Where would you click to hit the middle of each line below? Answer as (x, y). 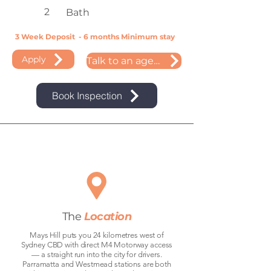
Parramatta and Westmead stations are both (97, 264)
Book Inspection (87, 96)
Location (108, 217)
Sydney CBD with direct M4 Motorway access (97, 245)
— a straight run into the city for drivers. (97, 254)
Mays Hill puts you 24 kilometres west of (97, 235)
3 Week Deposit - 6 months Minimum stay (96, 37)
